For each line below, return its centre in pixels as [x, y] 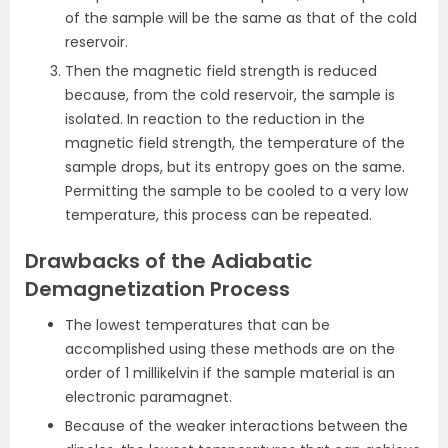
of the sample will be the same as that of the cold [241, 18]
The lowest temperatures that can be [197, 325]
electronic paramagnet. [148, 397]
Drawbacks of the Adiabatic [168, 261]
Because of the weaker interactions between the [236, 426]
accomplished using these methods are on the [230, 349]
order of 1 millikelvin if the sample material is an [230, 373]
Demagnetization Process [157, 289]
